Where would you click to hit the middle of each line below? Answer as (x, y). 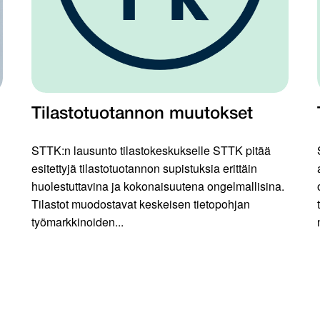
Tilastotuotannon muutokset (142, 115)
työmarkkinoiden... (77, 222)
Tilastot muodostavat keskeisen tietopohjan (141, 204)
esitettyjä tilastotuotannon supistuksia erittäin (144, 169)
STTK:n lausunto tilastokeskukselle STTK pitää (151, 151)
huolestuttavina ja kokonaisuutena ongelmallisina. (158, 186)
